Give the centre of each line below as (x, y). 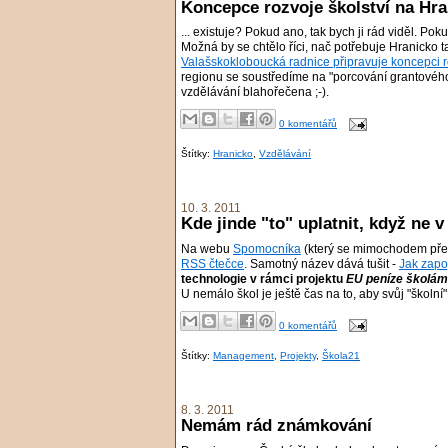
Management (243, 355)
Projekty (298, 355)
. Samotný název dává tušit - (321, 264)
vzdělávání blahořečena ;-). (255, 92)
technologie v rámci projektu (263, 279)
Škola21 (341, 355)
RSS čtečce (212, 264)
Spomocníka (267, 249)
